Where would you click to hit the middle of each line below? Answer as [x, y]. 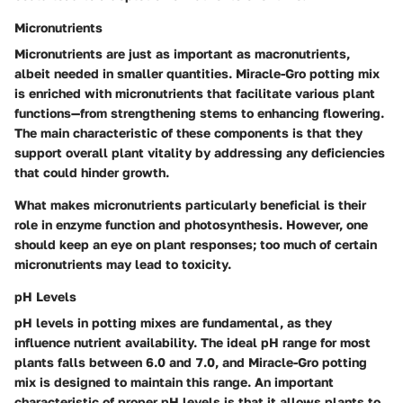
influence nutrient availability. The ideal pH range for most [193, 342]
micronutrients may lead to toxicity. [123, 264]
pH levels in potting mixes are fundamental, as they [173, 322]
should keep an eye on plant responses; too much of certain [196, 244]
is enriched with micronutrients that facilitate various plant [195, 93]
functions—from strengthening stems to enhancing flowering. [199, 112]
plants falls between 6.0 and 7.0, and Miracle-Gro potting [191, 362]
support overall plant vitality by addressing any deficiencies [200, 152]
